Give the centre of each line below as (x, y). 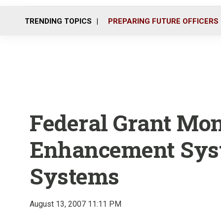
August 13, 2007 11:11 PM (75, 204)
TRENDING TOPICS (58, 21)
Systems (74, 176)
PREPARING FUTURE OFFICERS (163, 21)
